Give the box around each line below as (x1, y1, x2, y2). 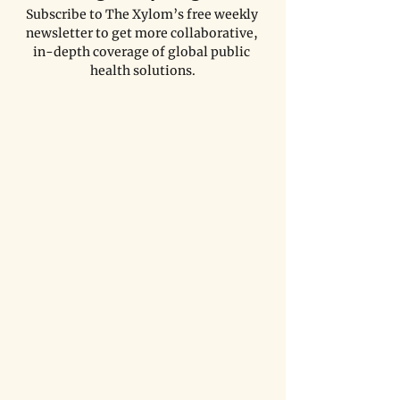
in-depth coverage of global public (33, 44, 253, 60)
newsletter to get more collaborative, (25, 25, 261, 41)
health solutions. (90, 62, 196, 79)
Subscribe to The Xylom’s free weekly (25, 6, 261, 22)
